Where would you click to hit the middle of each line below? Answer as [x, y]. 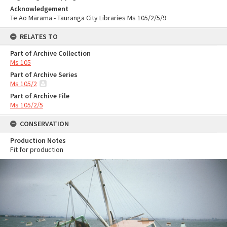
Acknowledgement [39, 9]
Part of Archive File [40, 96]
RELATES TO [39, 36]
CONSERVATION [44, 124]
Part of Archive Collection [50, 53]
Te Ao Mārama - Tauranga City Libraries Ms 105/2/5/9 [88, 18]
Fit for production [37, 149]
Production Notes [38, 140]
